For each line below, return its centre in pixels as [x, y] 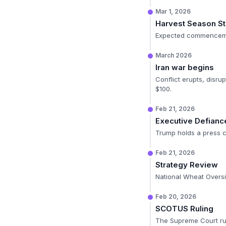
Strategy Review [187, 165]
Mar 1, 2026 [173, 11]
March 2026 [174, 55]
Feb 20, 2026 [176, 196]
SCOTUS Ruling [184, 209]
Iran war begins [185, 67]
